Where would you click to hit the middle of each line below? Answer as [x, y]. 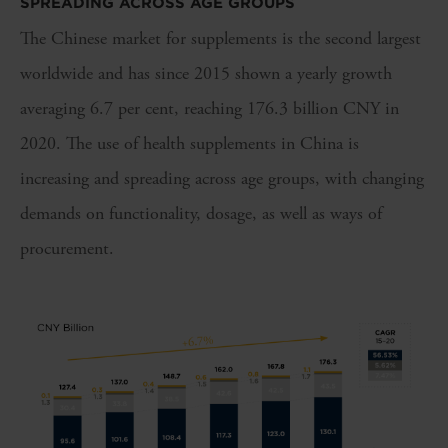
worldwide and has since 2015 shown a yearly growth [206, 73]
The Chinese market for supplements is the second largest [220, 38]
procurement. [67, 248]
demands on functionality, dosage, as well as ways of [201, 213]
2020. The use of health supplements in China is [189, 143]
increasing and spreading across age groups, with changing [222, 178]
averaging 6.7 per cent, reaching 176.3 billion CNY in [209, 108]
